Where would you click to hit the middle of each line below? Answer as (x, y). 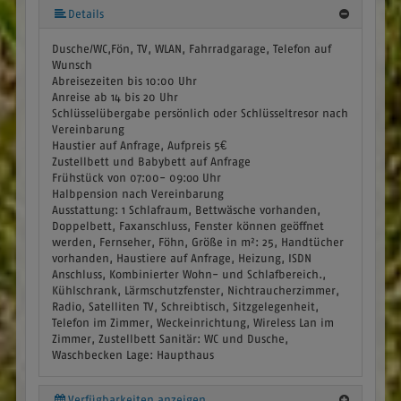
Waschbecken (87, 354)
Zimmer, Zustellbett (103, 338)
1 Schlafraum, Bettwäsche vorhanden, (221, 209)
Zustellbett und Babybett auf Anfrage (151, 161)
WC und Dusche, (246, 338)
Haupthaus (185, 354)
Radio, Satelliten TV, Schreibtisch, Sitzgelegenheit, (185, 306)
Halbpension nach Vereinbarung (137, 193)
